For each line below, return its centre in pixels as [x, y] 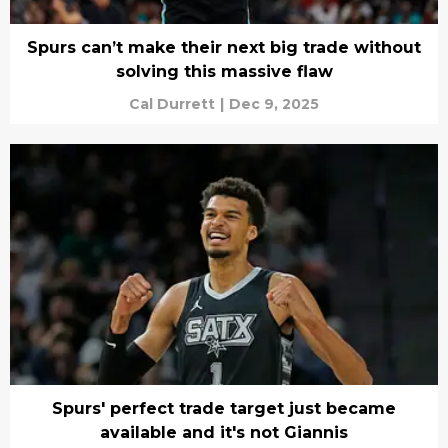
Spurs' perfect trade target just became [224, 408]
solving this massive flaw [224, 71]
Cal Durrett [172, 104]
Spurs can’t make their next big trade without [224, 47]
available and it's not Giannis [224, 432]
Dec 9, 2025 [274, 104]
